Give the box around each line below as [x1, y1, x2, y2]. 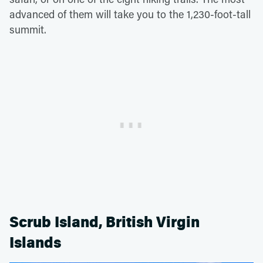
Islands [9, 234, 61, 252]
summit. [9, 22, 46, 37]
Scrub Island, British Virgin [9, 213, 200, 232]
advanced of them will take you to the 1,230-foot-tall [9, 7, 251, 22]
